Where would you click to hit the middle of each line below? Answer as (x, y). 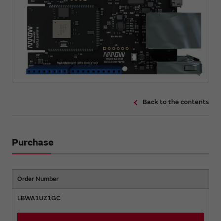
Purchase (33, 143)
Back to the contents (176, 102)
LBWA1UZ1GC (39, 199)
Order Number (38, 179)
